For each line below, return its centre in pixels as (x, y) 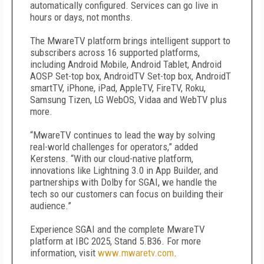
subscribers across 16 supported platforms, (115, 52)
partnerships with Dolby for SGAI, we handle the (123, 182)
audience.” (51, 206)
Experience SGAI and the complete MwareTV (118, 229)
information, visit (64, 253)
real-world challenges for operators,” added (114, 147)
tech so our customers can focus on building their (127, 194)
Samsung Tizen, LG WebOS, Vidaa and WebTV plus (128, 100)
